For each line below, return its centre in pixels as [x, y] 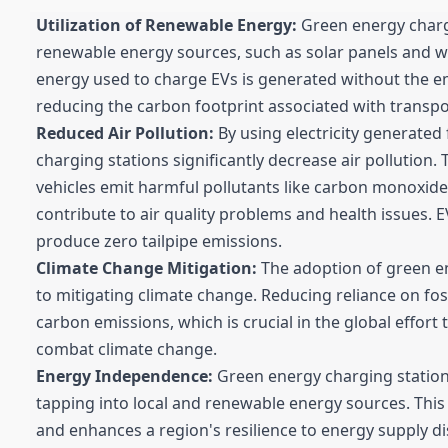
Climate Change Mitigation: [146, 268]
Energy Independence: [124, 376]
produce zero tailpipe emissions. [159, 241]
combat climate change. [126, 349]
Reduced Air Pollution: [125, 133]
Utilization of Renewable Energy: [166, 25]
